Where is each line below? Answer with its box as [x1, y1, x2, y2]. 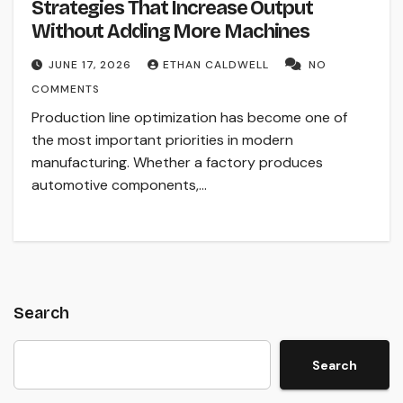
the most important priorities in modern [31, 130, 293, 150]
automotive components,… [31, 175, 207, 195]
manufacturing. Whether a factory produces [31, 153, 323, 173]
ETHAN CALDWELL [163, 58, 273, 73]
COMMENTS [31, 82, 100, 97]
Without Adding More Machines [31, 20, 310, 44]
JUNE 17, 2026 [49, 58, 135, 73]
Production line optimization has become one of [31, 108, 347, 128]
